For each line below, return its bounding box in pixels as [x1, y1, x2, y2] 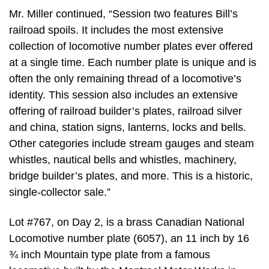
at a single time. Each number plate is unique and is [9, 56, 256, 69]
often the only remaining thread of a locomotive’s [9, 73, 241, 85]
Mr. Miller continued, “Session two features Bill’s [9, 8, 238, 20]
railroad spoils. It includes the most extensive [9, 24, 223, 37]
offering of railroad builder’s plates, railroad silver [9, 105, 242, 118]
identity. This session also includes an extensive [9, 89, 238, 101]
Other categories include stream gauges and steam [9, 138, 254, 150]
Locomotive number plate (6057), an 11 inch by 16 [9, 232, 249, 245]
